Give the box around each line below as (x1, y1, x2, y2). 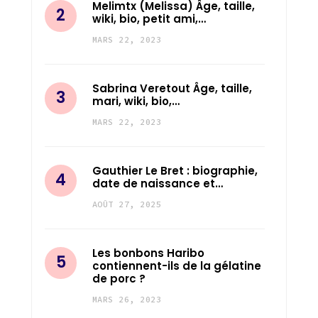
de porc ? (92, 270, 146, 286)
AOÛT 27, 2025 (92, 198, 162, 209)
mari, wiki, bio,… (92, 93, 180, 109)
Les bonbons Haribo (92, 245, 204, 261)
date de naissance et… (92, 175, 223, 191)
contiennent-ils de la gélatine (92, 258, 261, 273)
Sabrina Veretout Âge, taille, (92, 80, 252, 96)
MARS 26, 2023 (92, 293, 162, 305)
